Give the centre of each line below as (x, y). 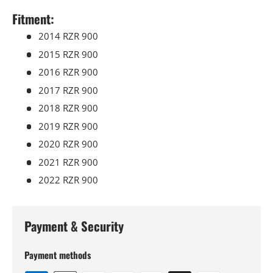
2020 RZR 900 (68, 144)
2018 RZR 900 (68, 108)
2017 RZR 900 (68, 90)
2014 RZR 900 (68, 36)
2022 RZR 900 (68, 180)
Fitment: (33, 19)
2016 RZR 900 (68, 72)
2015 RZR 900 (68, 54)
